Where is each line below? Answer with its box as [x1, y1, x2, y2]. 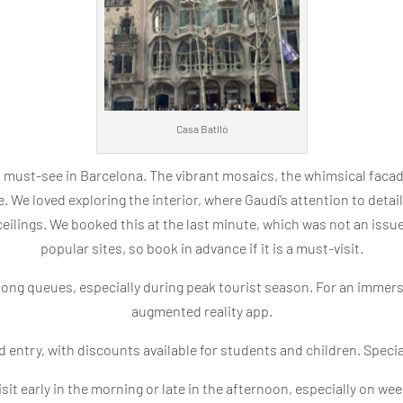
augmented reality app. [130, 301, 273, 319]
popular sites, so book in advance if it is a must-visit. [40, 238, 363, 256]
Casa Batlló [175, 121, 228, 135]
